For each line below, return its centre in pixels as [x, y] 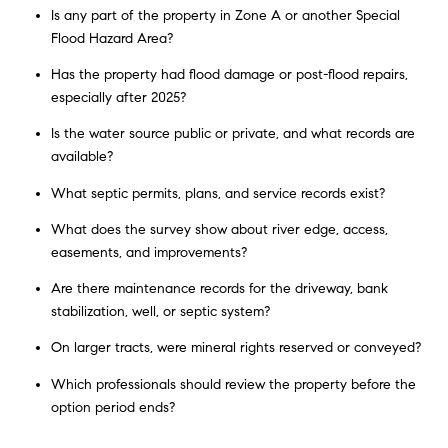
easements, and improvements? [148, 252]
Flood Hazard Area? [111, 38]
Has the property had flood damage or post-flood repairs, [229, 74]
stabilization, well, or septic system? [160, 312]
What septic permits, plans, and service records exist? [217, 193]
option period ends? [112, 407]
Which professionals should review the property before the [233, 384]
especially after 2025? [118, 97]
